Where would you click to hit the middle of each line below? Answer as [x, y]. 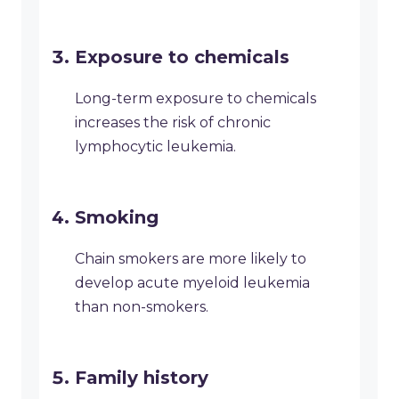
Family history [142, 378]
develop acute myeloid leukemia [192, 283]
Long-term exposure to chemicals [195, 99]
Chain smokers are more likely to [191, 259]
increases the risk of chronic [173, 123]
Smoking [117, 218]
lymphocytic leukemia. [155, 147]
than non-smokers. [142, 307]
